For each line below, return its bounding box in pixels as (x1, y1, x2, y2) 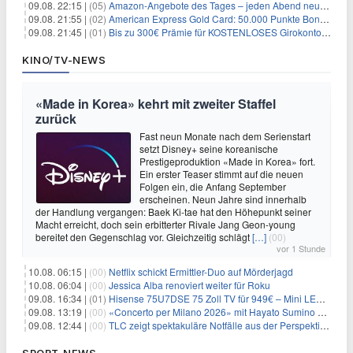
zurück (35, 109, 76, 128)
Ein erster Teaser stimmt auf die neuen (139, 166, 303, 180)
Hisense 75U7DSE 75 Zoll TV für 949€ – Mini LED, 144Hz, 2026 (109, 291, 316, 305)
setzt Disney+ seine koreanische (139, 141, 278, 155)
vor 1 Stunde (277, 241, 325, 255)
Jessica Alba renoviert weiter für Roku (109, 277, 270, 292)
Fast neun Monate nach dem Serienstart (139, 128, 310, 143)
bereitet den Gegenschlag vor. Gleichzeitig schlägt (35, 229, 252, 243)
